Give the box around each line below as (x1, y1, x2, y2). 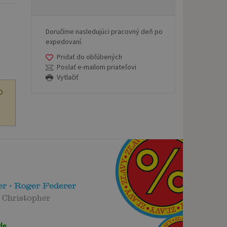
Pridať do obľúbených (57, 52, 123, 61)
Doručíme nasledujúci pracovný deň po (46, 26, 163, 36)
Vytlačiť (57, 72, 79, 82)
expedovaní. (46, 36, 83, 46)
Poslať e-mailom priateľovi (57, 62, 137, 71)
